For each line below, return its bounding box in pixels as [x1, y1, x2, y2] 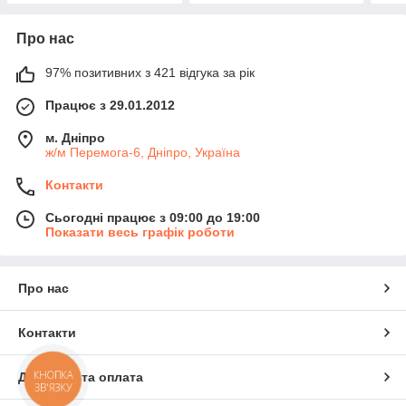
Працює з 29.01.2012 [45, 98, 175, 113]
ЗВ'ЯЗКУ [34, 380, 72, 394]
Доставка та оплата [18, 370, 143, 385]
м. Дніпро [45, 130, 105, 146]
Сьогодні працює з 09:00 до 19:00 [45, 210, 260, 226]
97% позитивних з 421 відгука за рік [45, 65, 255, 81]
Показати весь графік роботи [45, 225, 235, 240]
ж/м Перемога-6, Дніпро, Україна [45, 145, 240, 160]
